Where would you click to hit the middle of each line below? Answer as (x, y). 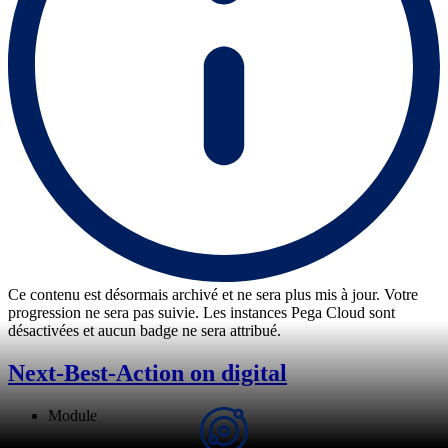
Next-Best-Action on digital (147, 372)
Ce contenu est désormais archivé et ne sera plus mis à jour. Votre (213, 294)
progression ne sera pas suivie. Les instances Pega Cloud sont (201, 312)
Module (72, 415)
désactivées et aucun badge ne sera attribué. (144, 330)
